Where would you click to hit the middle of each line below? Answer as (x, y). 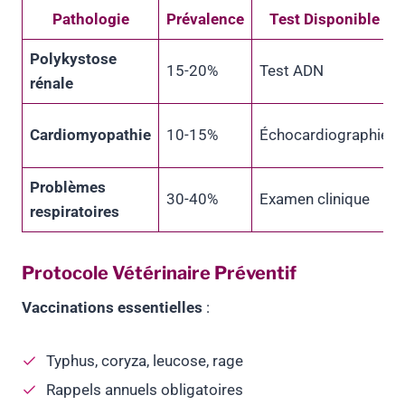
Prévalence (205, 19)
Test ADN (292, 71)
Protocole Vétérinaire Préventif (159, 273)
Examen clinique (315, 199)
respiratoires (75, 212)
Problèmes (68, 188)
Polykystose (73, 59)
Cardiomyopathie (90, 135)
